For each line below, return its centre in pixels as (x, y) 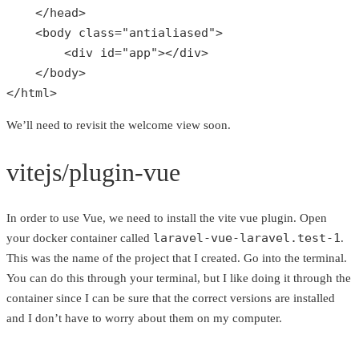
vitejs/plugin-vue (93, 172)
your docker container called (80, 238)
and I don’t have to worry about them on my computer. (144, 319)
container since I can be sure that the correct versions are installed (171, 298)
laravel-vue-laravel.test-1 (247, 238)
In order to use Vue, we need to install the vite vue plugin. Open (167, 218)
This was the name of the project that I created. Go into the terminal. (177, 258)
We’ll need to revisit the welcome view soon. (119, 125)
